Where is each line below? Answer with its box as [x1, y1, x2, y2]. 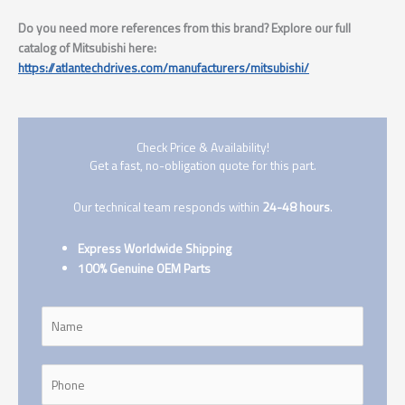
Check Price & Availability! [136, 138, 269, 157]
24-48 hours [259, 198, 330, 217]
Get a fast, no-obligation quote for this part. [89, 156, 316, 175]
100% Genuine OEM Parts [78, 259, 212, 278]
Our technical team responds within [72, 198, 259, 217]
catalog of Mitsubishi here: [18, 39, 156, 58]
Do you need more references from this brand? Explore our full [18, 19, 351, 38]
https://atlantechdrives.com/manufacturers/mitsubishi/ [18, 59, 309, 78]
